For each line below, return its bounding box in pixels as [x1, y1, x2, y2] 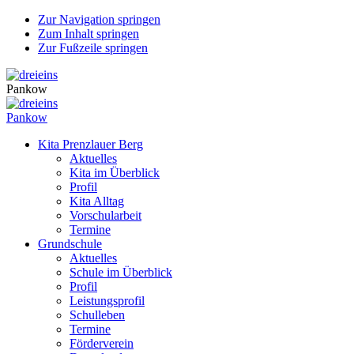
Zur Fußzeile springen [38, 41, 148, 55]
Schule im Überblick [70, 265, 172, 279]
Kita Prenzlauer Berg [38, 137, 143, 151]
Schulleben [70, 308, 125, 322]
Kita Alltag [70, 194, 124, 208]
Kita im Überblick [70, 166, 160, 179]
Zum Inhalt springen [38, 27, 139, 40]
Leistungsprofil [70, 294, 145, 307]
